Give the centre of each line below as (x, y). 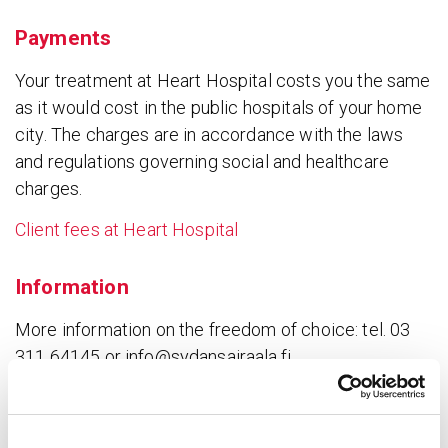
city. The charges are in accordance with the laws (209, 135)
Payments (63, 38)
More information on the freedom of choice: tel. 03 (213, 329)
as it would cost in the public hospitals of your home (218, 108)
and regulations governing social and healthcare (202, 162)
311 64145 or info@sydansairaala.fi (153, 356)
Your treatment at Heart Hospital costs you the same (223, 81)
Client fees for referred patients (175, 421)
